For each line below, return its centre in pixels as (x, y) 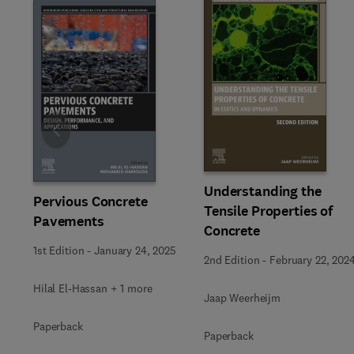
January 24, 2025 (135, 250)
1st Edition (59, 250)
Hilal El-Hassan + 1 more (93, 288)
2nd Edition (232, 260)
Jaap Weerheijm (243, 298)
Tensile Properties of (269, 211)
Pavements (69, 221)
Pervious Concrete (90, 201)
